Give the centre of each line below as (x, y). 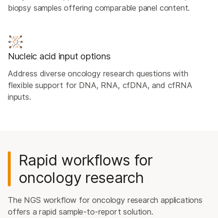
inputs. (19, 97)
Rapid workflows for (86, 160)
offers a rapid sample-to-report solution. (81, 212)
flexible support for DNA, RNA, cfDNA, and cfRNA (100, 85)
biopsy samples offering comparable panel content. (99, 8)
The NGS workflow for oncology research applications (105, 200)
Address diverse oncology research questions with (98, 73)
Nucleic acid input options (59, 56)
